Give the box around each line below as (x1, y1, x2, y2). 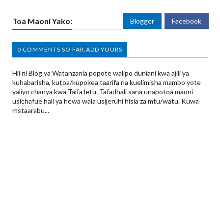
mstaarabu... (12, 106, 49, 115)
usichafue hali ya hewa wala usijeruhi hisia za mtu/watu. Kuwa (12, 97, 199, 106)
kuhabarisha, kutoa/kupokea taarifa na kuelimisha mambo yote (12, 78, 201, 87)
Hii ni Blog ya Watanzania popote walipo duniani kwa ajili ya (12, 69, 189, 78)
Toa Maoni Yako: (12, 16, 72, 26)
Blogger (130, 17, 154, 26)
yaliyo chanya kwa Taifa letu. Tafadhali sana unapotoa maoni (12, 87, 193, 96)
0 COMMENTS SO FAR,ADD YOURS (17, 46, 122, 54)
